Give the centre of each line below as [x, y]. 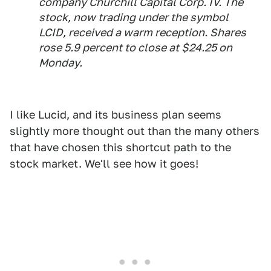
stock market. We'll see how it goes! [104, 163]
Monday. [60, 62]
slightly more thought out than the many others [135, 131]
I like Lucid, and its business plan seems [116, 114]
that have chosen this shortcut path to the [120, 147]
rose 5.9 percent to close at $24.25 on [135, 47]
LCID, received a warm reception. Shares [142, 32]
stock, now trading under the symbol [134, 17]
